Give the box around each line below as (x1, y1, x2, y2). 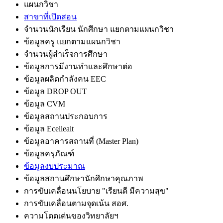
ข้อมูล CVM (24, 99, 65, 108)
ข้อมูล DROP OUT (24, 87, 87, 96)
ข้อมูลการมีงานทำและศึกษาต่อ (24, 62, 132, 71)
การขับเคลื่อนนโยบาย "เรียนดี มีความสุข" (24, 186, 169, 195)
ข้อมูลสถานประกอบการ (24, 111, 108, 120)
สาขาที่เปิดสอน (24, 12, 77, 21)
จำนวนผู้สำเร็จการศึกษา (24, 49, 108, 58)
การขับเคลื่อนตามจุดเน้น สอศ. (24, 199, 128, 208)
